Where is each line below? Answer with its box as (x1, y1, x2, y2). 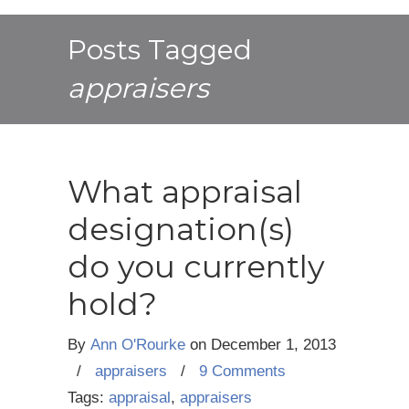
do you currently (68, 247, 325, 286)
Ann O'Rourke (90, 336, 185, 353)
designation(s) (68, 210, 294, 248)
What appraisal (68, 173, 302, 211)
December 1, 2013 (211, 336, 336, 353)
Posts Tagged (68, 33, 252, 67)
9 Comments (199, 362, 286, 380)
